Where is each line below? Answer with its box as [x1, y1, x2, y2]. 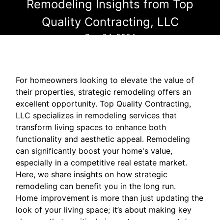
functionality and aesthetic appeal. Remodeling [16, 134, 190, 144]
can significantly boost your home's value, [16, 146, 172, 156]
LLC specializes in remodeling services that [16, 110, 177, 121]
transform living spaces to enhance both [16, 122, 166, 133]
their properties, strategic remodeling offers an [16, 87, 191, 97]
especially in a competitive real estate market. [16, 158, 187, 168]
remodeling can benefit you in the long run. [16, 181, 176, 192]
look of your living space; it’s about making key [16, 205, 192, 215]
